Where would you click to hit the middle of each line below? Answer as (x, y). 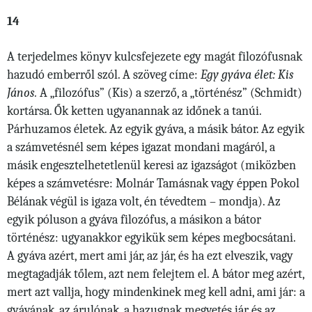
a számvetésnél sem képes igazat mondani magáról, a (141, 147)
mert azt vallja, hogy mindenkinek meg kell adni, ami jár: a (156, 292)
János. (23, 93)
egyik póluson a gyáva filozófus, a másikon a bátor (134, 219)
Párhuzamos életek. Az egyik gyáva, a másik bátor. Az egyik (156, 129)
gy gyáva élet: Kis (250, 75)
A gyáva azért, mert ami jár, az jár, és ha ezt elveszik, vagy (150, 256)
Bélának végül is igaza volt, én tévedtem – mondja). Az (144, 201)
